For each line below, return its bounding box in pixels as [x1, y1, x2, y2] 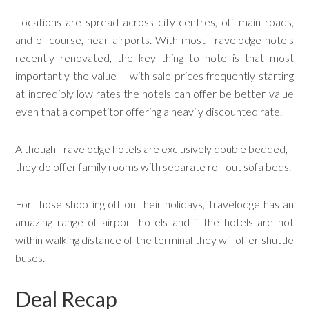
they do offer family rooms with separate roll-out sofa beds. [15, 159, 292, 173]
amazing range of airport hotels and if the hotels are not [15, 215, 294, 228]
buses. [15, 250, 46, 264]
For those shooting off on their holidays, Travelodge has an [15, 197, 294, 210]
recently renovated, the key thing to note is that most [15, 50, 294, 64]
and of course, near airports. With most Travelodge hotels [15, 32, 294, 46]
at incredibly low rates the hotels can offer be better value [15, 86, 294, 100]
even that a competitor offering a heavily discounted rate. [15, 104, 283, 118]
